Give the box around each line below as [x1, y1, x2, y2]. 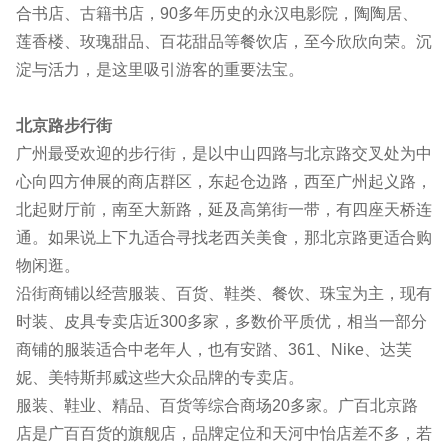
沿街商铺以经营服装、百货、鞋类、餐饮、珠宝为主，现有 [16, 285, 432, 303]
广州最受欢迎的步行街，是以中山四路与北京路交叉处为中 [16, 145, 432, 163]
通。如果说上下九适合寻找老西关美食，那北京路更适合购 [16, 229, 432, 247]
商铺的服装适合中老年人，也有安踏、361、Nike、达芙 [16, 341, 412, 359]
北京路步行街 [16, 117, 112, 135]
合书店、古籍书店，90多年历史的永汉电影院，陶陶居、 [16, 5, 418, 23]
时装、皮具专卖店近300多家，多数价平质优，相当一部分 [16, 313, 427, 331]
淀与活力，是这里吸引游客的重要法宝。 [16, 61, 304, 79]
